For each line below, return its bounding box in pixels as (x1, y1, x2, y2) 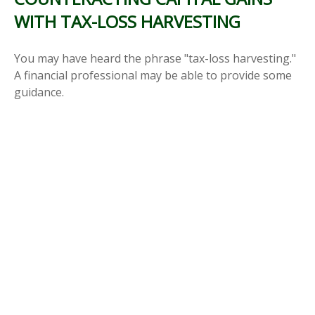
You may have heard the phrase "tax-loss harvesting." (14, 50, 296, 66)
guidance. (14, 84, 64, 100)
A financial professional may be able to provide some (14, 67, 292, 83)
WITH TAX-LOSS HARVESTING (14, 9, 240, 33)
